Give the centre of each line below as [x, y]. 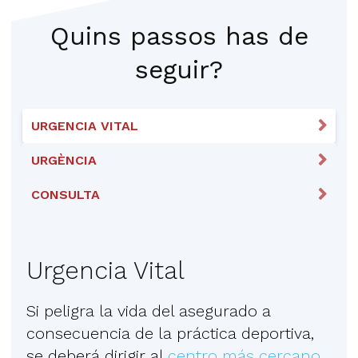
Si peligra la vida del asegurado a [149, 310]
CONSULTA [66, 194]
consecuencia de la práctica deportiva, [170, 333]
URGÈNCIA [64, 160]
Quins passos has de [179, 36]
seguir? [179, 69]
